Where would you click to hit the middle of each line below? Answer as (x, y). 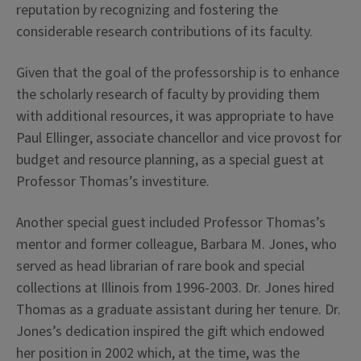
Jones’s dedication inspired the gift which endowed (170, 332)
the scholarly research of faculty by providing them (168, 95)
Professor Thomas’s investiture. (113, 182)
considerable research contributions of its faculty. (164, 32)
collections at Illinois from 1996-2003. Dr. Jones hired (175, 288)
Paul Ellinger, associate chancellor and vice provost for (179, 139)
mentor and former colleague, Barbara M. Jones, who (176, 245)
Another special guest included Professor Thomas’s (171, 223)
